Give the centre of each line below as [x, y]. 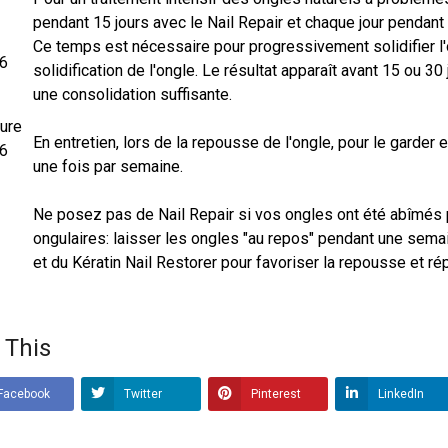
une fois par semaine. [108, 166]
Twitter [141, 393]
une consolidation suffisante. [132, 94]
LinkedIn [399, 393]
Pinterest [274, 393]
